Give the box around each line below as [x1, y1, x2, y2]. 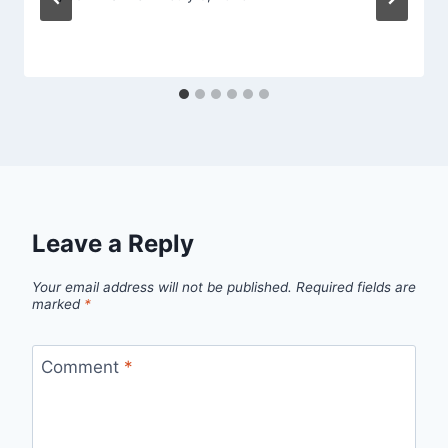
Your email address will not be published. [32, 278, 292, 295]
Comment [40, 357, 124, 378]
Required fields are [296, 278, 416, 295]
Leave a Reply [32, 228, 194, 258]
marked [32, 295, 84, 312]
